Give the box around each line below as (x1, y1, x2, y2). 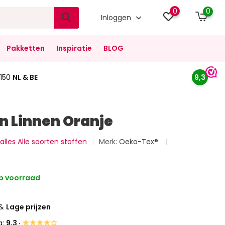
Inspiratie (56, 43, 92, 53)
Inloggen (101, 12, 134, 23)
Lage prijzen (6, 202, 51, 212)
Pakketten (6, 43, 45, 53)
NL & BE (12, 72, 38, 82)
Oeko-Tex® (119, 137, 161, 147)
